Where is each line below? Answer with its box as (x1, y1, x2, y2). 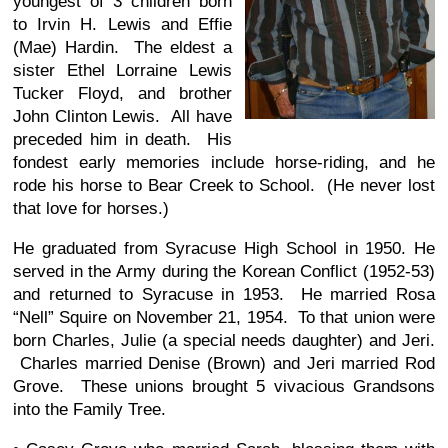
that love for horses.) (13, 198, 174, 218)
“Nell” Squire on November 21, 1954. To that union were (13, 307, 435, 327)
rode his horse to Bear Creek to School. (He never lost (13, 175, 435, 195)
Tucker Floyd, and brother (13, 83, 233, 103)
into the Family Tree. (13, 399, 166, 419)
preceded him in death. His (13, 129, 233, 149)
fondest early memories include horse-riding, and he (13, 152, 435, 172)
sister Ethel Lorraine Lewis (13, 60, 233, 80)
